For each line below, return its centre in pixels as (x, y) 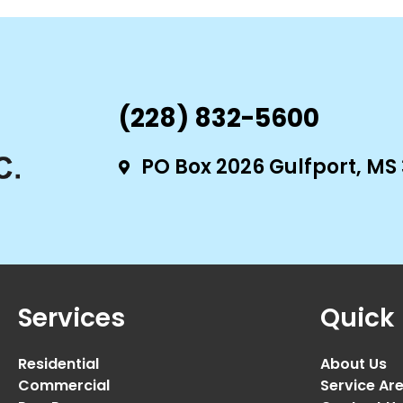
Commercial (64, 385)
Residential (58, 363)
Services (72, 318)
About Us (354, 363)
